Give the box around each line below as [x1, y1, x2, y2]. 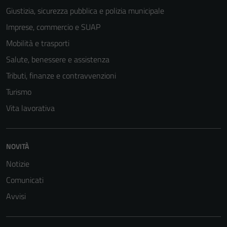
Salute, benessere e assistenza [6, 53, 109, 66]
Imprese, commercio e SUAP [6, 21, 100, 33]
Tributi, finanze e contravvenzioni [6, 69, 116, 82]
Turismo [6, 86, 31, 98]
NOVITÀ [6, 141, 29, 152]
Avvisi [6, 190, 26, 203]
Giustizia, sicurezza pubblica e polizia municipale [6, 5, 164, 17]
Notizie [6, 158, 29, 170]
